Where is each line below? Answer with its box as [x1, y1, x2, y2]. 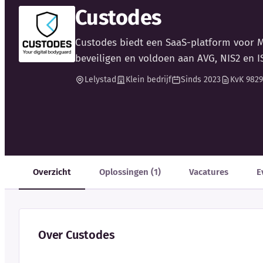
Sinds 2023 [181, 75, 221, 85]
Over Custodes [38, 227, 115, 242]
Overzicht [33, 166, 71, 177]
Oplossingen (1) [99, 166, 161, 177]
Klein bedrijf [126, 75, 171, 85]
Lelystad [85, 75, 116, 85]
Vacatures [189, 166, 228, 177]
